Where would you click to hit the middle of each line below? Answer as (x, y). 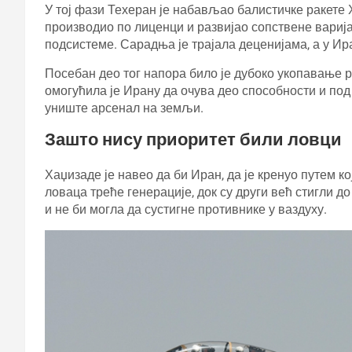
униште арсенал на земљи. (124, 108)
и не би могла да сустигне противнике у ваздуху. (186, 210)
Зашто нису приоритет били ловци (193, 140)
